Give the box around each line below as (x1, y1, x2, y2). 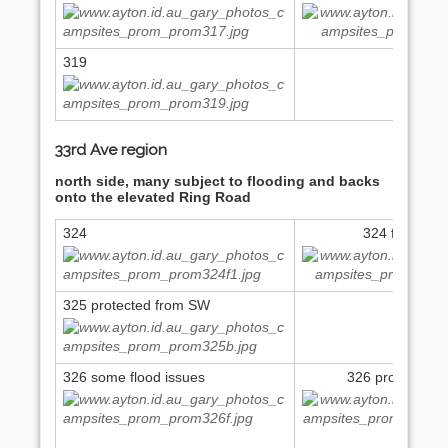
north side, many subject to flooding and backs (55, 172, 380, 189)
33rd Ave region (55, 139, 167, 159)
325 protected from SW (63, 296, 210, 313)
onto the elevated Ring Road (55, 188, 251, 205)
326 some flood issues (63, 368, 205, 385)
